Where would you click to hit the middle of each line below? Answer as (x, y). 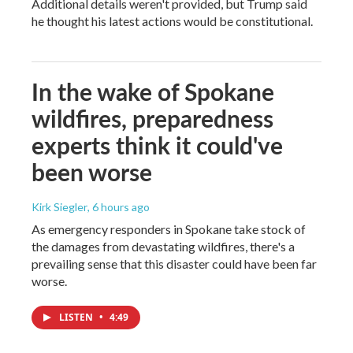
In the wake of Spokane (153, 91)
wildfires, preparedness (152, 118)
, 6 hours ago (119, 206)
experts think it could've (157, 145)
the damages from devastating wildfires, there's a (163, 246)
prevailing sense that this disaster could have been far (174, 263)
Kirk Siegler (59, 206)
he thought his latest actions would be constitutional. (172, 20)
